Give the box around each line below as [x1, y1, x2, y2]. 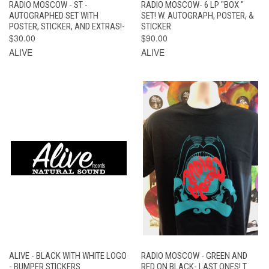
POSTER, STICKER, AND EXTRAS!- [9, 20, 125, 32]
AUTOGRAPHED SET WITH [9, 10, 98, 21]
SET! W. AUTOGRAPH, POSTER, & [141, 10, 254, 21]
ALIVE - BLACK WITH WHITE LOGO [9, 250, 127, 261]
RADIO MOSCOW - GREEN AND [141, 250, 247, 261]
